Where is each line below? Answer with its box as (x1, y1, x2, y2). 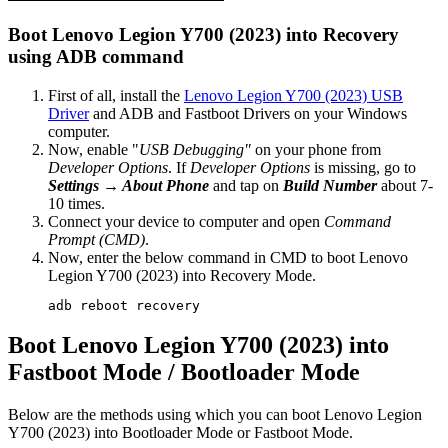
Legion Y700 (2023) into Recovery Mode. (48, 266, 316, 284)
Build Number (283, 176, 377, 194)
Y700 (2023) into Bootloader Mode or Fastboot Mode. (8, 424, 353, 442)
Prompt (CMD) (48, 230, 145, 248)
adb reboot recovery (48, 297, 200, 313)
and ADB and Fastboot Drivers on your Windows (89, 104, 407, 122)
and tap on (209, 176, 283, 194)
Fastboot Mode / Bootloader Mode (8, 359, 360, 386)
